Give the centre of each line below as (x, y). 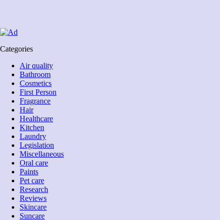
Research (34, 189)
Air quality (36, 65)
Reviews (33, 198)
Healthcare (36, 118)
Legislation (37, 145)
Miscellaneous (42, 154)
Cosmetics (36, 83)
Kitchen (32, 127)
